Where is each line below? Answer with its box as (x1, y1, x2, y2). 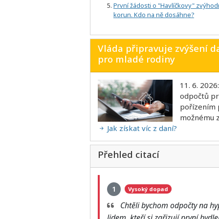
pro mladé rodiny (98, 52, 175, 65)
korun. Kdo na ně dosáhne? (113, 10, 194, 19)
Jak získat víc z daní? (105, 123, 177, 133)
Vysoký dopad (128, 185, 168, 193)
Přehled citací (98, 148, 159, 160)
